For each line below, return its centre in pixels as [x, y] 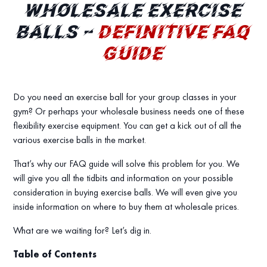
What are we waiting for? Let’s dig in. [83, 231]
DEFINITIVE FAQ [174, 34]
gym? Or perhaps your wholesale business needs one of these [129, 111]
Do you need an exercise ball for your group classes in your [125, 97]
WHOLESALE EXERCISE [133, 13]
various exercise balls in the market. [80, 140]
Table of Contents [55, 254]
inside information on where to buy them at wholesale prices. [126, 207]
